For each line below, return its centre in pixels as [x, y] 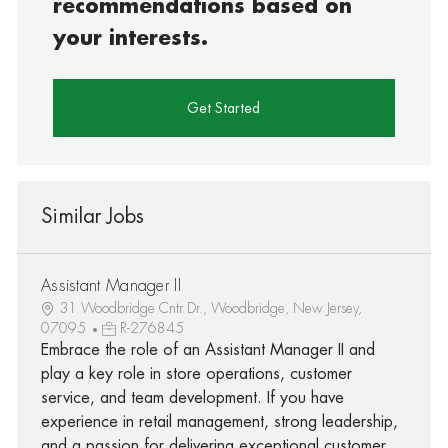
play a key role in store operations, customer [196, 373]
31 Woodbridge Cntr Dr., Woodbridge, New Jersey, [210, 307]
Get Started [224, 107]
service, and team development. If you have [192, 397]
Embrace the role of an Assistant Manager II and [207, 349]
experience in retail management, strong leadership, [219, 421]
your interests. [131, 38]
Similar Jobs [92, 216]
